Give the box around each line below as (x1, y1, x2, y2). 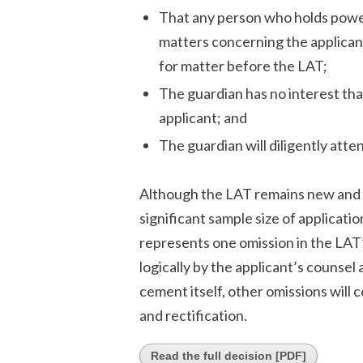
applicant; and (159, 109, 247, 126)
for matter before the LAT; (159, 57, 327, 75)
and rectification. (139, 306, 247, 324)
